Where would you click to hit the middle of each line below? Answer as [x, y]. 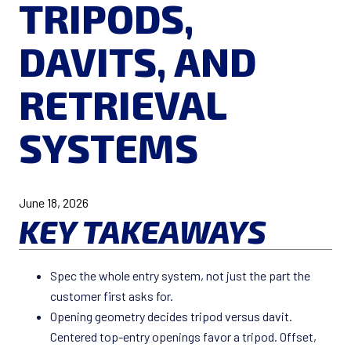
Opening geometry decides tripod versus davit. [171, 317]
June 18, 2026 [54, 203]
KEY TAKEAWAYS [143, 232]
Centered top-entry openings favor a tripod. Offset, [183, 337]
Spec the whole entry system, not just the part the [180, 276]
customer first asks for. [112, 296]
